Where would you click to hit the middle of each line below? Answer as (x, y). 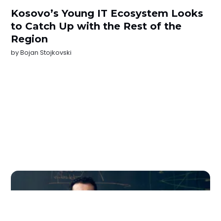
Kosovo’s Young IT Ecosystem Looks (107, 13)
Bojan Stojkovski (46, 52)
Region (30, 39)
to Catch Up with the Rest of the (96, 26)
